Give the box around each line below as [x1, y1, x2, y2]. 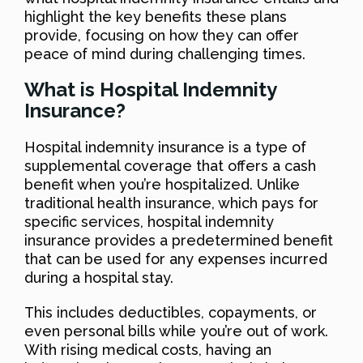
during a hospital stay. [24, 269, 173, 287]
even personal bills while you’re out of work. [24, 322, 328, 340]
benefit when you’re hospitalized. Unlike [24, 176, 300, 194]
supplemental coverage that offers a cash [24, 157, 316, 175]
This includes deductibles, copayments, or [24, 304, 317, 322]
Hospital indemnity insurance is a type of [24, 139, 306, 156]
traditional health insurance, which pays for [24, 194, 318, 212]
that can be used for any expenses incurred [24, 250, 327, 268]
